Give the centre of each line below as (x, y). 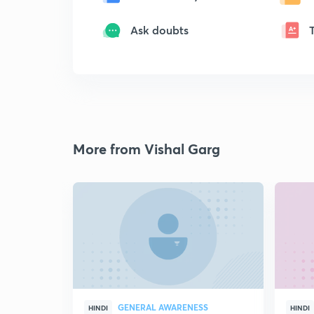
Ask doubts (159, 30)
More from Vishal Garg (146, 149)
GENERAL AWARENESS (163, 307)
